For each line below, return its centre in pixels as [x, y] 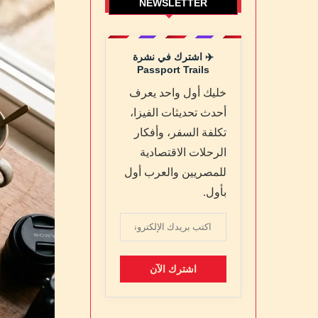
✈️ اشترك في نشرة [173, 56]
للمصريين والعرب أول [175, 172]
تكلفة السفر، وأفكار [180, 132]
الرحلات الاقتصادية [183, 152]
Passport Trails [173, 69]
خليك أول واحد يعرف [178, 92]
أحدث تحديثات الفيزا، [178, 112]
